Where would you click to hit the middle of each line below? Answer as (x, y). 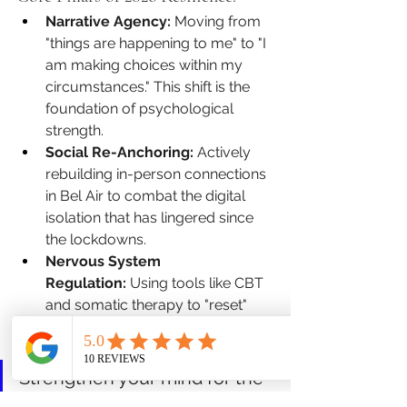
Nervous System (105, 261)
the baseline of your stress (135, 326)
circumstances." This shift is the (149, 86)
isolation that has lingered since (151, 217)
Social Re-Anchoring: (119, 152)
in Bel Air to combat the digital (147, 195)
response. (78, 348)
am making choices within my (146, 65)
